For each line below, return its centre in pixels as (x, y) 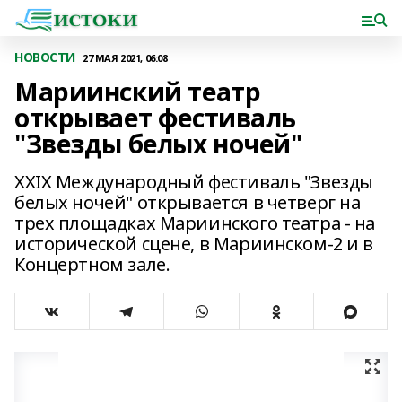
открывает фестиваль (156, 118)
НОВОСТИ (45, 57)
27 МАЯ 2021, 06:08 (125, 57)
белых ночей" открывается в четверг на (188, 202)
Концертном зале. (92, 264)
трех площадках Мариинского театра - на (195, 223)
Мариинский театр (138, 92)
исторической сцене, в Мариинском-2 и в (194, 244)
